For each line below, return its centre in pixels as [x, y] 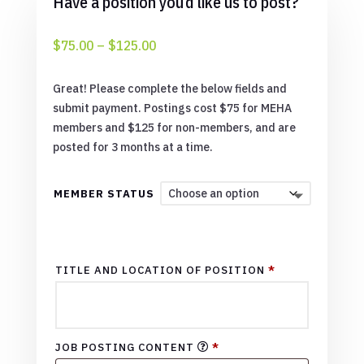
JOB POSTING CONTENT [126, 347]
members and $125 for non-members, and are [174, 127]
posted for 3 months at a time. [132, 147]
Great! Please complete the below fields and [169, 88]
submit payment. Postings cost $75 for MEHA [172, 108]
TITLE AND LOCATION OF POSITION [161, 270]
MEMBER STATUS [104, 193]
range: [173, 62]
